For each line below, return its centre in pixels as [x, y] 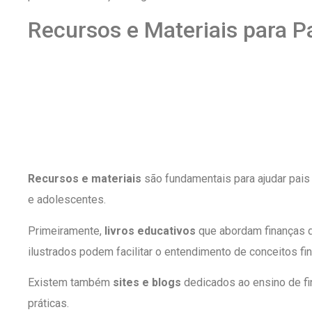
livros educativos [150, 231]
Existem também [70, 282]
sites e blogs [147, 282]
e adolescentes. [67, 200]
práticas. [48, 303]
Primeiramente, [66, 231]
